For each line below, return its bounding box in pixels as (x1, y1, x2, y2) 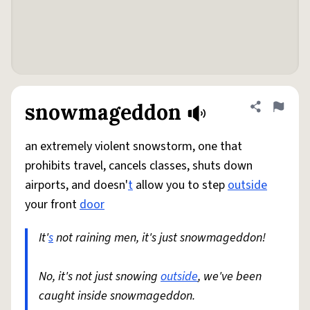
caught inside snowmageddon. (39, 287, 195, 304)
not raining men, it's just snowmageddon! (53, 229, 266, 246)
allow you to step (133, 176, 228, 194)
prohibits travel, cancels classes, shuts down (25, 157, 253, 174)
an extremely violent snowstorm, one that (25, 138, 242, 155)
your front (25, 196, 80, 213)
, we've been (198, 268, 262, 285)
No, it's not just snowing (39, 268, 161, 285)
